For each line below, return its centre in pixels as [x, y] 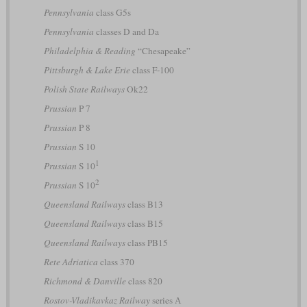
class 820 [144, 281]
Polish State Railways [84, 89]
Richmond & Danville [85, 281]
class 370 [116, 261]
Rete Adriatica [71, 261]
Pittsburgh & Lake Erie [87, 70]
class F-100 [152, 70]
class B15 [144, 223]
